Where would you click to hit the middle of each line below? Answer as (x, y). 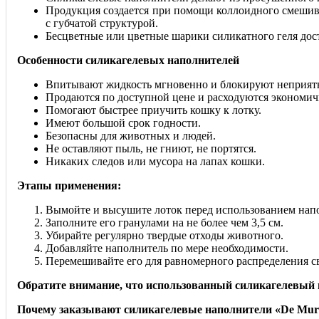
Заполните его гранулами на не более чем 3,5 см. (164, 223)
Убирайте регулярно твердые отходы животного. (164, 236)
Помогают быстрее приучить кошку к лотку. (153, 110)
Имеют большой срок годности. (123, 123)
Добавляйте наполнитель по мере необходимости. (167, 249)
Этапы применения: (69, 186)
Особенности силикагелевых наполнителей (128, 61)
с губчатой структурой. (102, 23)
